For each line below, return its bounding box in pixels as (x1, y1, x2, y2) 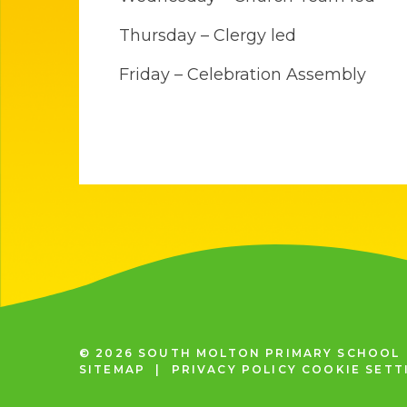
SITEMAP (79, 362, 146, 377)
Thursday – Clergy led (118, 25, 305, 45)
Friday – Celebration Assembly (118, 64, 371, 84)
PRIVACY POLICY (171, 362, 297, 377)
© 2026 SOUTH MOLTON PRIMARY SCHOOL (79, 346, 405, 361)
